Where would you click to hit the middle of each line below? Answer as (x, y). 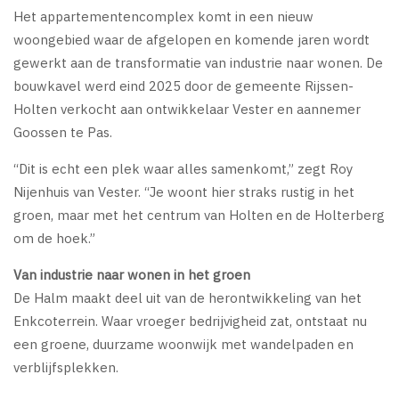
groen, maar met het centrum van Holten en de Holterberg (199, 215)
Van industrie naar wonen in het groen (132, 274)
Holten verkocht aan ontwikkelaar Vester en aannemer (187, 109)
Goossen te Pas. (63, 132)
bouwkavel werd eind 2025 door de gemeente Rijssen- (183, 85)
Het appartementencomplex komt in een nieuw (163, 16)
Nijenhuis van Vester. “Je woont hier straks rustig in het (184, 191)
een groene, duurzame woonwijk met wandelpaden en (183, 344)
